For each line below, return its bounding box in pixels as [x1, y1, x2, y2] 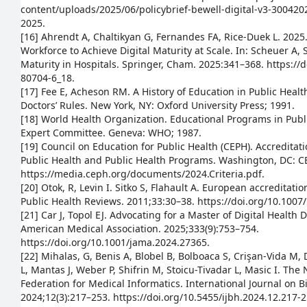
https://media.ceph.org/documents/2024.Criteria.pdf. [21, 167, 265, 180]
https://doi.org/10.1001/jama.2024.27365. [21, 236, 210, 249]
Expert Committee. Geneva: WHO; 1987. [21, 126, 201, 139]
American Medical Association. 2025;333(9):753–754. [21, 222, 259, 235]
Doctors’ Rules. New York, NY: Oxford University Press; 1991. [21, 99, 295, 112]
